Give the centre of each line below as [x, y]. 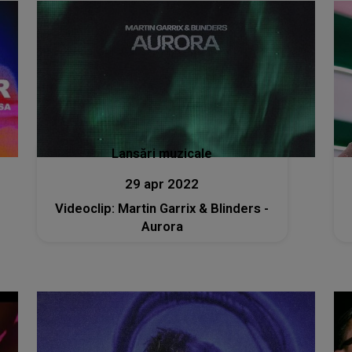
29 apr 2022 [162, 184]
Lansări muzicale [162, 154]
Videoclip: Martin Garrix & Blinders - [162, 209]
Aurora [162, 227]
